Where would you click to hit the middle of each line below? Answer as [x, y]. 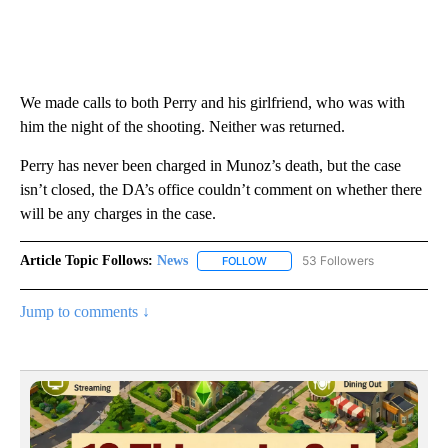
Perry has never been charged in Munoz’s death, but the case [210, 166]
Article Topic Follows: [86, 261]
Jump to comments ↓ [85, 312]
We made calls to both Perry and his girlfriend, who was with [212, 103]
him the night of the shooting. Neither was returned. [182, 127]
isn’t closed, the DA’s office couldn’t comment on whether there [221, 190]
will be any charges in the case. [118, 214]
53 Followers [338, 261]
